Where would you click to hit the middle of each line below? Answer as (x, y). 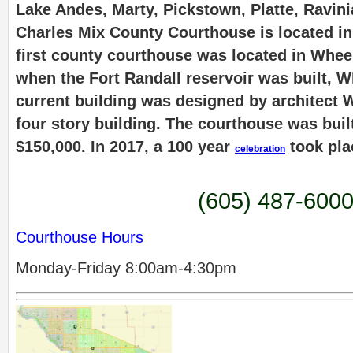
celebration (260, 149)
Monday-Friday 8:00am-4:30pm (126, 268)
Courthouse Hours (82, 237)
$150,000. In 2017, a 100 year (125, 147)
